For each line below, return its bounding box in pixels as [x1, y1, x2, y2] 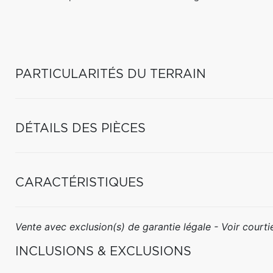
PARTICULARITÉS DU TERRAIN [15, 68, 206, 80]
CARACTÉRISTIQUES [15, 177, 144, 189]
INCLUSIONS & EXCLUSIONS [15, 246, 191, 258]
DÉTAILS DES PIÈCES [15, 122, 146, 135]
